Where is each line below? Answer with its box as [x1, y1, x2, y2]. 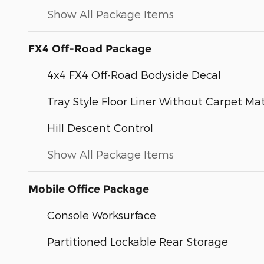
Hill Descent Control [47, 121, 153, 134]
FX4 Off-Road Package [28, 42, 151, 55]
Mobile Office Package [28, 182, 149, 196]
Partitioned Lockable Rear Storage [47, 235, 228, 247]
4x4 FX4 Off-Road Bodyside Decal [47, 68, 221, 81]
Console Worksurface [47, 208, 156, 221]
